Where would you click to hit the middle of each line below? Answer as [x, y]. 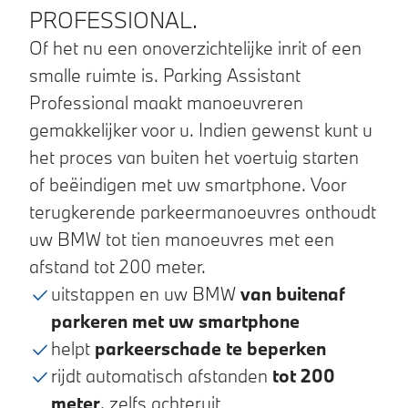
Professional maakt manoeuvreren [166, 102]
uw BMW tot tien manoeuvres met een [182, 239]
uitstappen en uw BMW [146, 293]
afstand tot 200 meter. [117, 266]
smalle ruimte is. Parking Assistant [165, 75]
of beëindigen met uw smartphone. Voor [188, 184]
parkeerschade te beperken [210, 348]
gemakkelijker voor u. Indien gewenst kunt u [201, 129]
